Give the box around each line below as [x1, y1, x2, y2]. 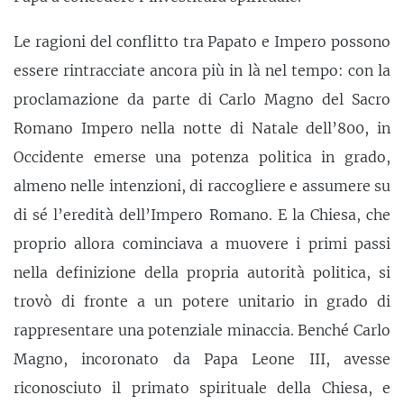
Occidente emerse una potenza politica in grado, [14, 147, 390, 166]
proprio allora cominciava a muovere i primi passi [14, 234, 390, 252]
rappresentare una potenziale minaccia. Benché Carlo [14, 320, 390, 339]
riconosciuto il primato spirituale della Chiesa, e [14, 378, 390, 397]
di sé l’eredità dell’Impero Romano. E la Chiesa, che [14, 205, 390, 224]
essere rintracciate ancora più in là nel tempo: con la [14, 60, 390, 79]
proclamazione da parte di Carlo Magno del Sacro [14, 89, 390, 108]
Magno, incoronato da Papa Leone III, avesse [14, 349, 390, 368]
